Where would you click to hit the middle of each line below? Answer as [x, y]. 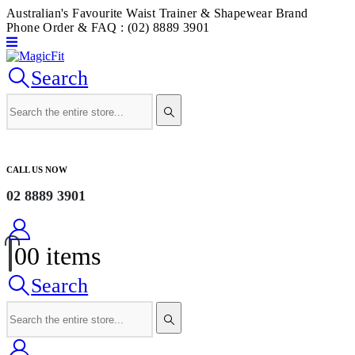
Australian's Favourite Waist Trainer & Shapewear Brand [157, 13]
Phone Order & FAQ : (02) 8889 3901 [108, 27]
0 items [64, 256]
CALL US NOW [37, 170]
